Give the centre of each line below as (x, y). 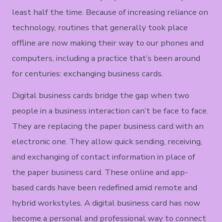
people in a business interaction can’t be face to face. (110, 111)
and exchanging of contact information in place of (104, 157)
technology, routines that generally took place (100, 28)
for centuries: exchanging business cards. (88, 74)
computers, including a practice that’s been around (106, 58)
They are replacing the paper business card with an (108, 126)
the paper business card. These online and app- (100, 172)
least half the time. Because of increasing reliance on (110, 12)
